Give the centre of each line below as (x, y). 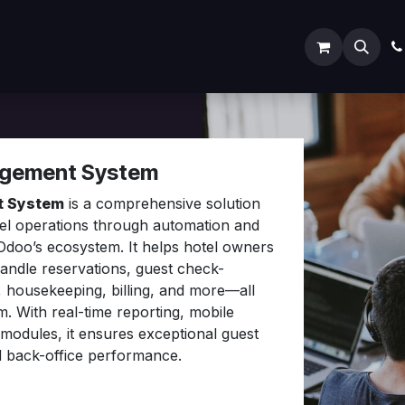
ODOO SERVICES (79, 46)
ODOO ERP (197, 46)
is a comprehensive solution (162, 203)
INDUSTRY (297, 46)
